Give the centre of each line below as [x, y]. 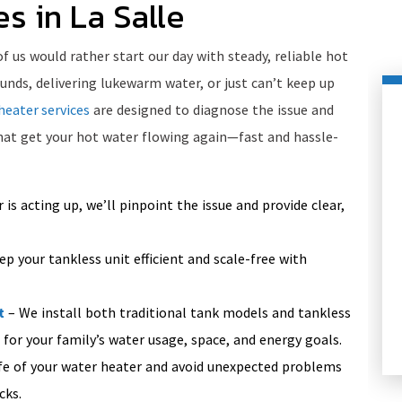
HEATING [165, 285]
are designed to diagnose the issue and [212, 110]
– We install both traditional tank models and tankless [178, 313]
